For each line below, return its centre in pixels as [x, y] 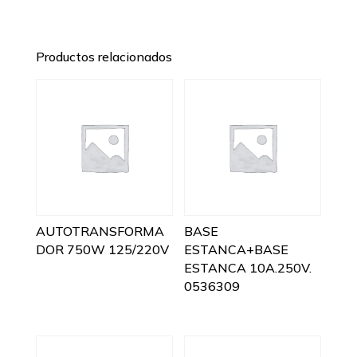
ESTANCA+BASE [237, 250]
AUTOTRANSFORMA [100, 231]
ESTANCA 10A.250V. [248, 268]
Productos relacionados [104, 57]
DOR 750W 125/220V [102, 250]
